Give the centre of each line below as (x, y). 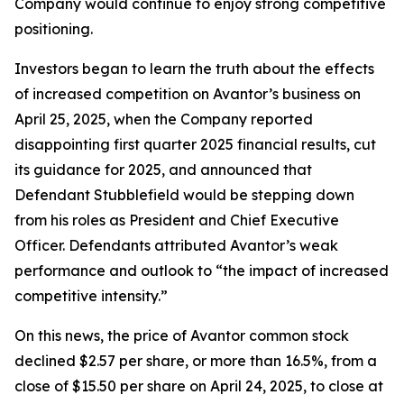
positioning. (54, 29)
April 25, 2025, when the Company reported (164, 119)
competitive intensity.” (91, 296)
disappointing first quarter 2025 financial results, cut (195, 145)
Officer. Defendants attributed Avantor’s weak (176, 246)
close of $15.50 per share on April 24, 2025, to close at (199, 386)
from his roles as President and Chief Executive (177, 220)
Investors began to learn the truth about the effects (194, 69)
